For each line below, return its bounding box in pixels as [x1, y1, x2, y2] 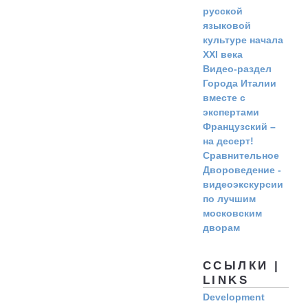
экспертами [203, 107, 259, 118]
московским [203, 208, 262, 219]
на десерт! [203, 135, 254, 147]
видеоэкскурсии [203, 179, 283, 190]
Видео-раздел [203, 63, 272, 75]
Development [203, 291, 265, 303]
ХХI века [203, 49, 243, 60]
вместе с [203, 92, 245, 104]
